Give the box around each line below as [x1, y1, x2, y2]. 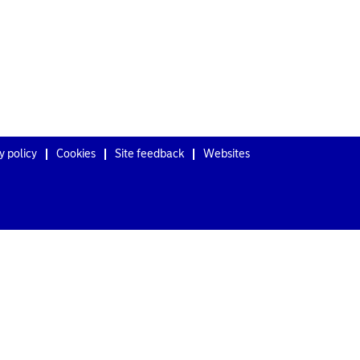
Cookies [56, 146, 96, 161]
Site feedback [115, 146, 184, 161]
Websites [203, 146, 250, 161]
